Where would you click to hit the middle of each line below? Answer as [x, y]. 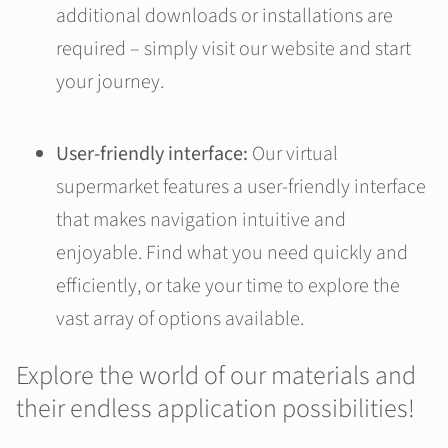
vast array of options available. [180, 319]
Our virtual [295, 154]
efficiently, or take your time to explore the [228, 286]
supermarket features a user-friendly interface [241, 187]
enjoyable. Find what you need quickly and [232, 253]
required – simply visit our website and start [233, 49]
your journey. [110, 82]
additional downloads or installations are [224, 16]
